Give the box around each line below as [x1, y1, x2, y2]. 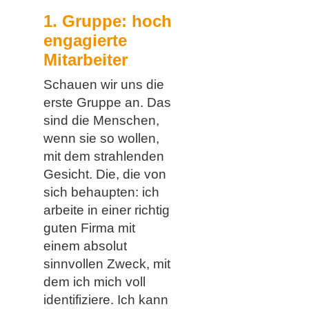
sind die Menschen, [43, 113, 159, 128]
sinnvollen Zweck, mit [43, 257, 170, 272]
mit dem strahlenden [43, 149, 164, 164]
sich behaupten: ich [43, 185, 159, 200]
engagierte [43, 30, 127, 50]
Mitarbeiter [43, 50, 128, 69]
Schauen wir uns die [43, 77, 164, 92]
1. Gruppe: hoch [43, 11, 172, 30]
